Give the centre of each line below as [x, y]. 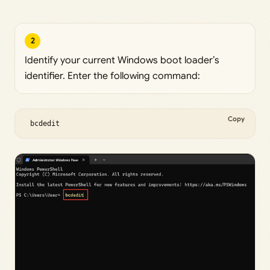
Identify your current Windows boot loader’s [122, 60]
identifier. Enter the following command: [112, 76]
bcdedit [45, 123]
